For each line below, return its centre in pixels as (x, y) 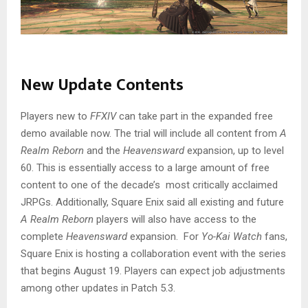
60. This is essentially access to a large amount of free (145, 167)
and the (103, 150)
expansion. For (164, 236)
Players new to (55, 116)
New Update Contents (102, 85)
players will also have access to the (175, 219)
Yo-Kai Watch (232, 236)
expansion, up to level (235, 150)
